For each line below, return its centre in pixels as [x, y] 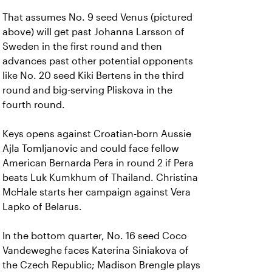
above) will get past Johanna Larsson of [93, 32]
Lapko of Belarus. [42, 207]
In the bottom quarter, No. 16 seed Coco [95, 236]
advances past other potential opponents [98, 61]
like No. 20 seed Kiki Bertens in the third [93, 76]
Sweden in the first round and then [82, 46]
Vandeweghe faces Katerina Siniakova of [96, 250]
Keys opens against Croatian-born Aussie [97, 134]
